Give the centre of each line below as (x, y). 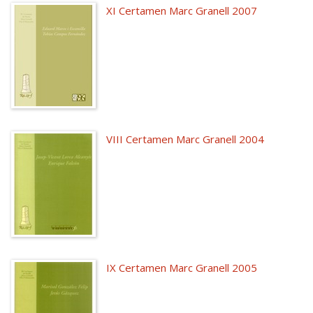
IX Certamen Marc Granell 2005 (181, 268)
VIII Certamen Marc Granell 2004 (185, 139)
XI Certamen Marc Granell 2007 (181, 10)
